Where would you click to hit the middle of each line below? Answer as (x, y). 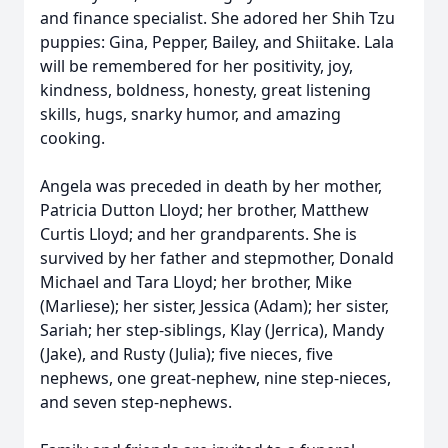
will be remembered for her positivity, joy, (196, 66)
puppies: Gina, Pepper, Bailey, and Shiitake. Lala (217, 42)
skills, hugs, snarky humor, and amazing (190, 114)
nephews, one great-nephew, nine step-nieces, (215, 378)
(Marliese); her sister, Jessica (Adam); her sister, (214, 306)
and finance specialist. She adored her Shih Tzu (217, 18)
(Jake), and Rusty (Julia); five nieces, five (186, 354)
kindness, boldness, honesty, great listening (205, 90)
